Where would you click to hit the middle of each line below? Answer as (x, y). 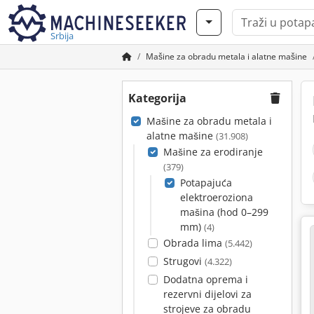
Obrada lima (194, 243)
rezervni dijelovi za (207, 294)
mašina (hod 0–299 (224, 212)
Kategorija (157, 98)
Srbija (62, 36)
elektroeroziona (216, 197)
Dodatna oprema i (205, 279)
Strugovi (184, 261)
